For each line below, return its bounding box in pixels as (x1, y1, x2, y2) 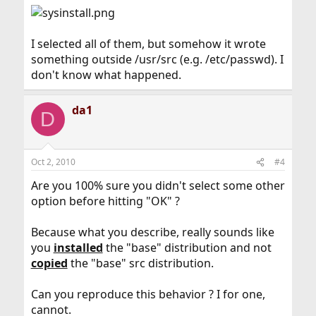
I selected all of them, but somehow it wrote (30, 36, 266, 51)
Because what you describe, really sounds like (30, 224, 274, 240)
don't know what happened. (30, 67, 181, 83)
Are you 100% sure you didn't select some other (30, 178, 285, 193)
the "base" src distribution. (67, 255, 214, 271)
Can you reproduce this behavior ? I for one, (30, 286, 265, 302)
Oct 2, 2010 (30, 156, 75, 168)
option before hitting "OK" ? (30, 193, 180, 209)
